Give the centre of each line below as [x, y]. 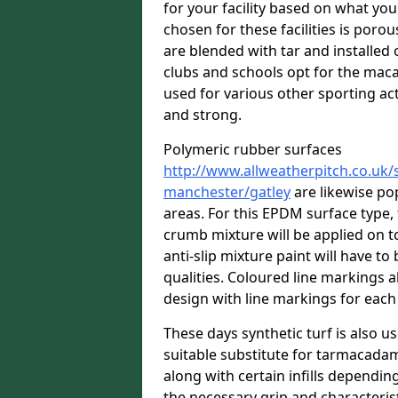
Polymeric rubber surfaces [253, 149]
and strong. [203, 115]
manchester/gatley [227, 192]
